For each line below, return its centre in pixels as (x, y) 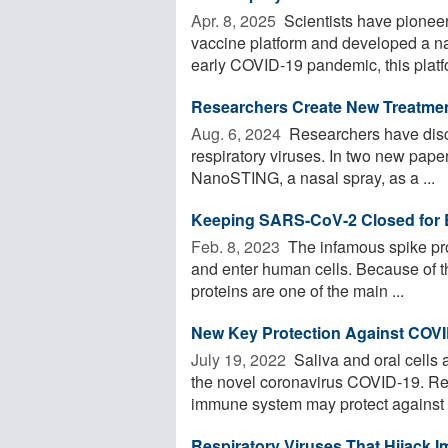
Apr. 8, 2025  (235, 20)
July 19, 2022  (240, 359)
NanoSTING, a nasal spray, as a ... (313, 177)
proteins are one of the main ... (297, 290)
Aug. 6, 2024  (238, 133)
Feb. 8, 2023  (237, 246)
